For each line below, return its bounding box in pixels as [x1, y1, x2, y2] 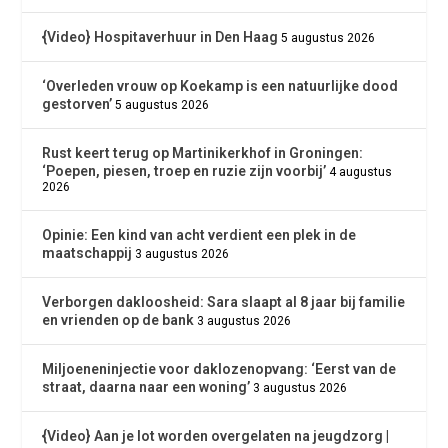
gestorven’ [42, 96, 113, 113]
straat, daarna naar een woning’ [42, 379, 251, 396]
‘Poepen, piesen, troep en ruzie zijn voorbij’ [42, 163, 327, 180]
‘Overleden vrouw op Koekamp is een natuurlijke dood [42, 78, 399, 95]
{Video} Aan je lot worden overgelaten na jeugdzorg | [42, 428, 390, 445]
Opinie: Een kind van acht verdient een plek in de [42, 227, 357, 244]
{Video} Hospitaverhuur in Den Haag [42, 29, 279, 46]
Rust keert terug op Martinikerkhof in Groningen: [42, 145, 364, 162]
